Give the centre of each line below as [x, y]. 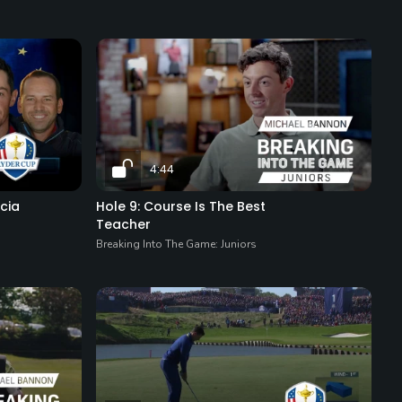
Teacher [124, 225]
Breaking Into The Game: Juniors [177, 245]
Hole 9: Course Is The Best [181, 207]
